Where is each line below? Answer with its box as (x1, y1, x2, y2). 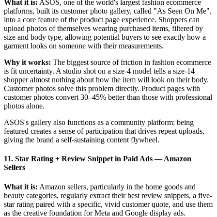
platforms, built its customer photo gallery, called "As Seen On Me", (4, 7, 212, 15)
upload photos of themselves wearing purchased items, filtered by (4, 24, 203, 33)
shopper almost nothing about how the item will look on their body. (4, 76, 209, 84)
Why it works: (4, 58, 51, 67)
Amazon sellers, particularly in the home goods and (38, 182, 196, 191)
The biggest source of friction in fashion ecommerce (51, 58, 211, 67)
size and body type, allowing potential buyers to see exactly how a (4, 33, 206, 42)
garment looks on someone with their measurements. (4, 42, 164, 50)
